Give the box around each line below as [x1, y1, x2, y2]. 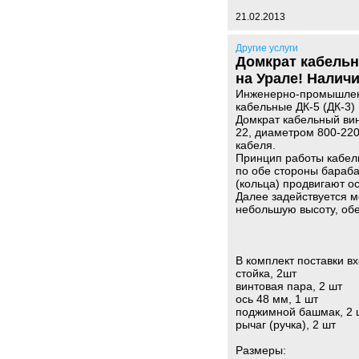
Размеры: [236, 344, 286, 357]
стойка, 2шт [236, 267, 296, 280]
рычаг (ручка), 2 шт [236, 318, 336, 331]
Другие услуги [236, 42, 298, 54]
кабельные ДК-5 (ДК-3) [236, 100, 355, 113]
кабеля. [236, 139, 276, 151]
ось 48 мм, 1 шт [236, 292, 318, 305]
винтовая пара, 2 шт [236, 280, 342, 292]
